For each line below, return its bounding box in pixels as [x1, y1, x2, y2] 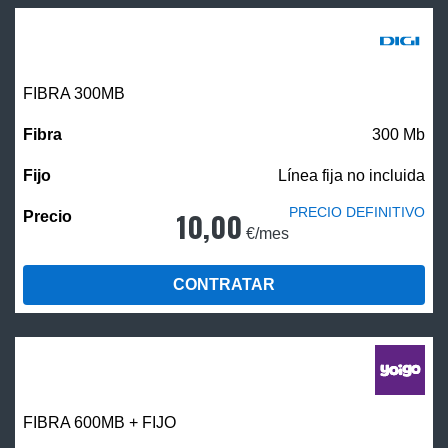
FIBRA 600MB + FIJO [23, 414, 176, 432]
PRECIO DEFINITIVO [289, 204, 425, 221]
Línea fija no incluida [278, 167, 425, 185]
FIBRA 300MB [23, 85, 125, 103]
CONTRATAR [173, 276, 275, 294]
